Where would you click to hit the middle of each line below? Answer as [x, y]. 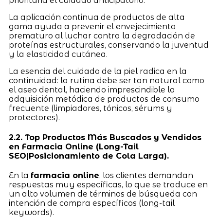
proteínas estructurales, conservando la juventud [109, 45]
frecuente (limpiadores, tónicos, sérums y [90, 109]
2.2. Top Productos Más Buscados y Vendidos [105, 137]
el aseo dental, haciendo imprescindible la [92, 90]
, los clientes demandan [146, 175]
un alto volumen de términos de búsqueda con [103, 194]
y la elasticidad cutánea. [58, 54]
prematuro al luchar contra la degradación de [102, 36]
